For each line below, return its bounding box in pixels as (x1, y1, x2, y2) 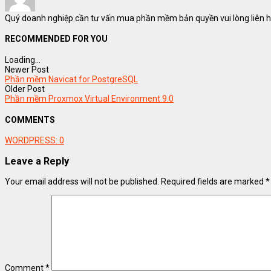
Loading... (5, 54, 41, 65)
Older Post (5, 83, 45, 94)
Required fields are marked (161, 176, 266, 186)
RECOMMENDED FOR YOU (5, 34, 108, 44)
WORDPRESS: (5, 135, 59, 146)
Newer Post (5, 64, 49, 74)
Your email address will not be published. (5, 176, 159, 186)
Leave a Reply (5, 155, 69, 167)
